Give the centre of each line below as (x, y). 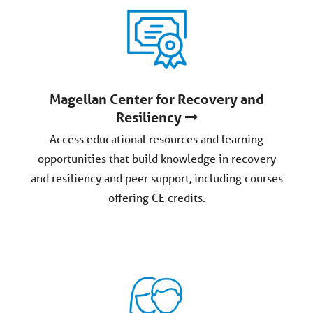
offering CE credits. (156, 198)
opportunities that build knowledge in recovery (156, 159)
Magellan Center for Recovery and (156, 100)
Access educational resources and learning (156, 139)
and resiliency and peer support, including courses (156, 178)
